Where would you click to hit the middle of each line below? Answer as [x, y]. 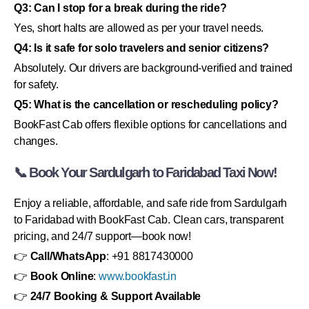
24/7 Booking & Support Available [116, 296]
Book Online [62, 276]
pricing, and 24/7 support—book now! [103, 236]
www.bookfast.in [138, 276]
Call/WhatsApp [68, 256]
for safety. [36, 84]
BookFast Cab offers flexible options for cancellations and [150, 124]
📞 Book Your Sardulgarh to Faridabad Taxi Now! [145, 172]
